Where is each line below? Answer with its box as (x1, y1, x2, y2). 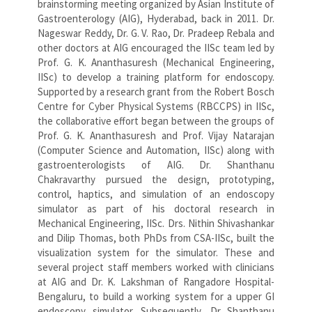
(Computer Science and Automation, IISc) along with (38, 143, 274, 157)
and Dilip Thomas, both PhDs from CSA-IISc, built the (38, 231, 274, 244)
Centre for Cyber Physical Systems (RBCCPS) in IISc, (38, 99, 274, 113)
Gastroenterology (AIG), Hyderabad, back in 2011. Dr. (38, 11, 274, 25)
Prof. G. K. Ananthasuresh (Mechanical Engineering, (38, 55, 274, 69)
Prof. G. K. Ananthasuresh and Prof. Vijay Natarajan (38, 128, 274, 142)
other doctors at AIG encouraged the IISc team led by (38, 40, 274, 54)
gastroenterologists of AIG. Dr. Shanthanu (38, 157, 274, 171)
